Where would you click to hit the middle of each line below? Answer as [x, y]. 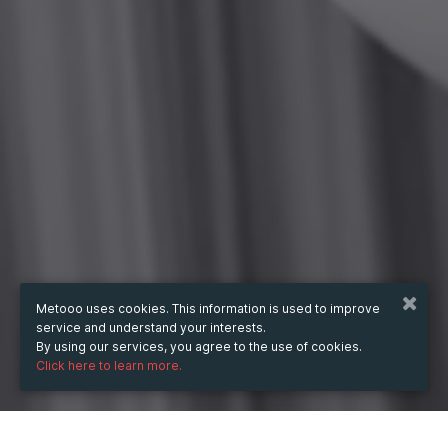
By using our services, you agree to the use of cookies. [199, 346]
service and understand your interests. [151, 327]
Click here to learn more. [109, 365]
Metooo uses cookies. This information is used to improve [208, 308]
